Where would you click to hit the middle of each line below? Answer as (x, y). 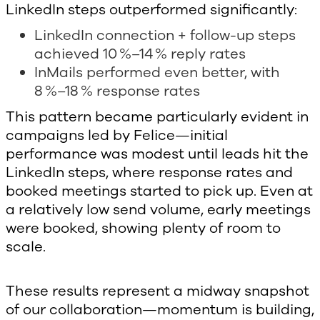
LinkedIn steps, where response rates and (149, 173)
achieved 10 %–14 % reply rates (140, 54)
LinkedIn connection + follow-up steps (165, 36)
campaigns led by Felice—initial (117, 136)
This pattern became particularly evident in (157, 117)
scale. (26, 247)
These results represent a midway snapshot (157, 291)
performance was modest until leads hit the (157, 154)
